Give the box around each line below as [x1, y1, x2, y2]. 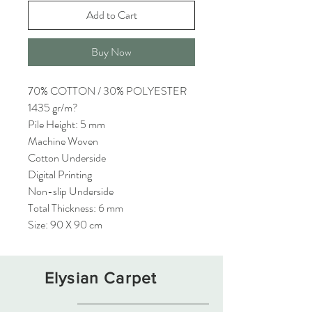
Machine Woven [28, 133, 98, 149]
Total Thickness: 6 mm [28, 200, 123, 216]
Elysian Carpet [45, 270, 157, 286]
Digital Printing [28, 166, 92, 182]
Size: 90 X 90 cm [28, 217, 102, 233]
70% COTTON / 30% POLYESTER [28, 83, 187, 99]
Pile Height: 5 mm [28, 116, 105, 132]
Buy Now [91, 44, 132, 60]
